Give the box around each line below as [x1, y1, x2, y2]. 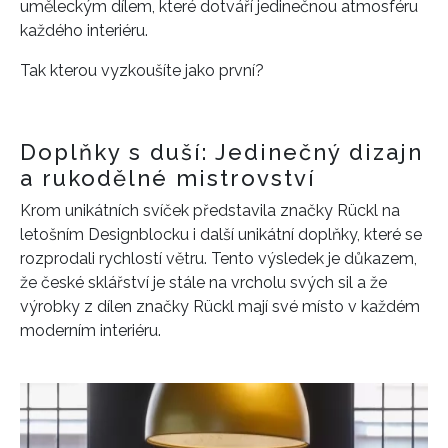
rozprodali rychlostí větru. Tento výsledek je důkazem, [20, 249, 417, 268]
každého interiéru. [20, 21, 148, 40]
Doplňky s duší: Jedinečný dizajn [20, 139, 423, 165]
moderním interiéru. [20, 321, 165, 340]
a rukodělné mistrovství [20, 165, 324, 191]
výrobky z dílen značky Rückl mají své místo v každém [20, 297, 420, 316]
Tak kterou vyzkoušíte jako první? [20, 61, 268, 80]
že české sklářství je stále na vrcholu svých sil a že [20, 273, 387, 292]
